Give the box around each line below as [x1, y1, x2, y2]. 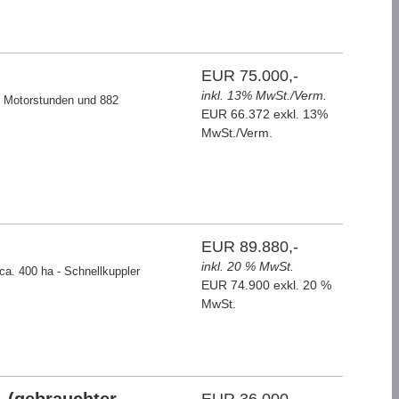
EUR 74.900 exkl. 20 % [201, 278, 332, 292]
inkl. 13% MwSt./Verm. [201, 88, 328, 102]
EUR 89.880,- [201, 238, 299, 256]
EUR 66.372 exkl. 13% [201, 107, 329, 121]
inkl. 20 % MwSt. [201, 259, 295, 273]
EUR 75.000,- [201, 67, 299, 85]
